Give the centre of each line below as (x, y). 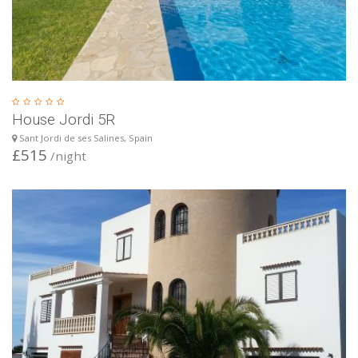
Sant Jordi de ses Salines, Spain (85, 138)
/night (67, 156)
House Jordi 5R (64, 119)
